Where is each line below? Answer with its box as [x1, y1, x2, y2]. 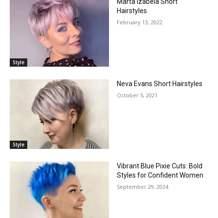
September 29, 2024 [117, 182, 168, 190]
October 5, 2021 [117, 91, 158, 99]
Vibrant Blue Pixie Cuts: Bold [117, 162, 202, 170]
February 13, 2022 [117, 18, 163, 26]
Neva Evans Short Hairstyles [117, 79, 202, 88]
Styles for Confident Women [117, 171, 203, 179]
